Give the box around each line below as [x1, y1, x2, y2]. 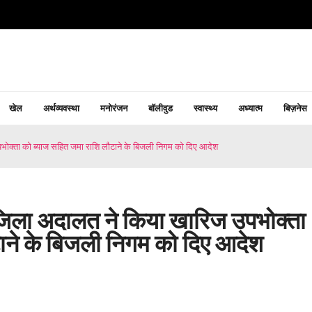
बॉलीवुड [148, 102, 173, 114]
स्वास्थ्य [193, 102, 217, 114]
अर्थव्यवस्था [42, 102, 79, 114]
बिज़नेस [283, 102, 307, 114]
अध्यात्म [237, 102, 263, 114]
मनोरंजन [100, 102, 127, 114]
